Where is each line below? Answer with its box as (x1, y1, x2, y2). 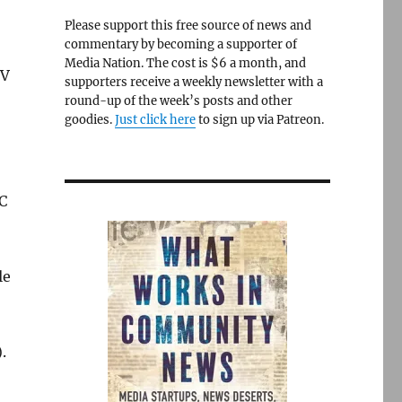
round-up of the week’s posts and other (64, 93, 293, 109)
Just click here (114, 112, 196, 127)
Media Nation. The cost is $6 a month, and (64, 56, 306, 71)
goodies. (64, 112, 115, 127)
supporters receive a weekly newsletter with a (64, 74, 323, 90)
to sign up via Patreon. (195, 112, 324, 127)
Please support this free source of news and (64, 18, 311, 33)
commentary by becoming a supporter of (64, 37, 297, 52)
